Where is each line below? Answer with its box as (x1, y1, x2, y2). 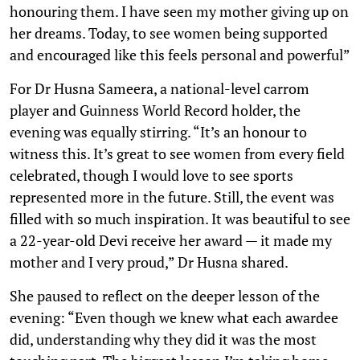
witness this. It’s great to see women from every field (10, 143, 345, 163)
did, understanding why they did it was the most (10, 329, 317, 349)
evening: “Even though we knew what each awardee (10, 307, 338, 327)
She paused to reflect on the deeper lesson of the (10, 285, 320, 305)
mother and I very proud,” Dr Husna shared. (10, 252, 288, 272)
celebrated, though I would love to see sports (10, 165, 293, 185)
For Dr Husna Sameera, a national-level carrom (10, 78, 309, 98)
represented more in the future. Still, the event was (10, 186, 334, 207)
